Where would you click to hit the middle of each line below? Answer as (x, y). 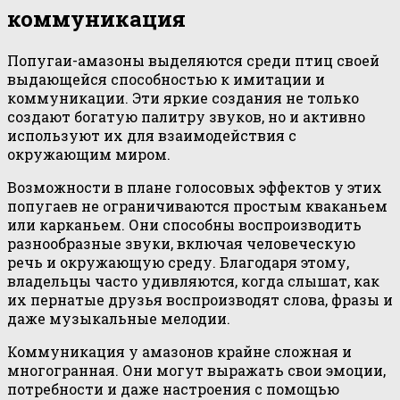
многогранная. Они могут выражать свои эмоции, (196, 371)
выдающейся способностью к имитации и (166, 79)
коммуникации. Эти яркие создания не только (183, 98)
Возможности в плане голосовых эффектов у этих (195, 187)
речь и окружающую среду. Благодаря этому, (178, 262)
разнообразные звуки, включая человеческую (181, 244)
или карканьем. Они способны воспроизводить (184, 225)
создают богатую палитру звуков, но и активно (186, 117)
